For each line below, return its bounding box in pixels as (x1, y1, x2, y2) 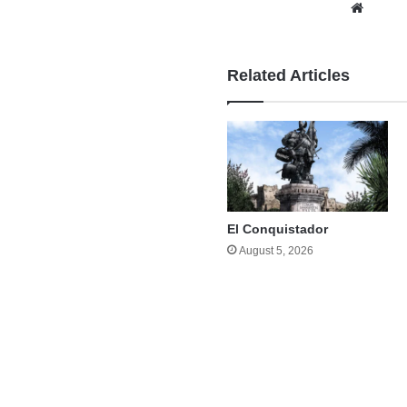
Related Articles (227, 66, 351, 85)
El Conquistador (227, 222, 329, 237)
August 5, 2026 (239, 244, 314, 258)
